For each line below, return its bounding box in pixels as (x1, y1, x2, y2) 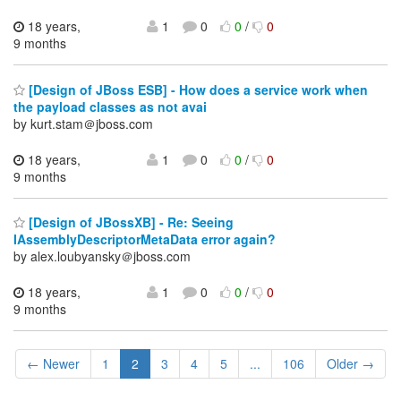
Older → (327, 354, 374, 373)
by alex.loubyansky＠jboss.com (13, 247, 191, 266)
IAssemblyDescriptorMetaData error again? (13, 230, 276, 249)
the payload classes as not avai (13, 97, 207, 115)
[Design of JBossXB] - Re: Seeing (25, 213, 234, 232)
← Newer (27, 354, 80, 373)
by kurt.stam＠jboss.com (13, 114, 153, 132)
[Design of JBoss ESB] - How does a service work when (25, 80, 368, 98)
